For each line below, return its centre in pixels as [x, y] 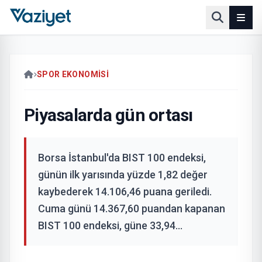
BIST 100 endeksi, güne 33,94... [110, 225]
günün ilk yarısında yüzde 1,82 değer [123, 175]
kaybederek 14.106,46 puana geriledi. [125, 192]
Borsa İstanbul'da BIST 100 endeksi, [122, 158]
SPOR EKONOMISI [73, 74]
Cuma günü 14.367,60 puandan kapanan [132, 208]
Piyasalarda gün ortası [108, 115]
